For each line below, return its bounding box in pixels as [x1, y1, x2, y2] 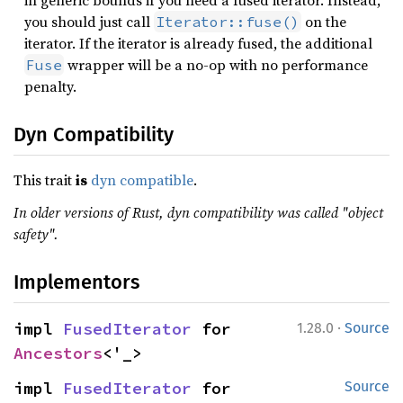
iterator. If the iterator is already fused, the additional [24, 33, 372, 53]
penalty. [24, 76, 76, 96]
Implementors [13, 270, 139, 294]
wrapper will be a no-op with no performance [64, 55, 368, 75]
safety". [13, 224, 58, 244]
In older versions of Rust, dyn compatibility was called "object [13, 202, 383, 222]
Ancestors [13, 343, 103, 363]
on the [301, 12, 346, 31]
